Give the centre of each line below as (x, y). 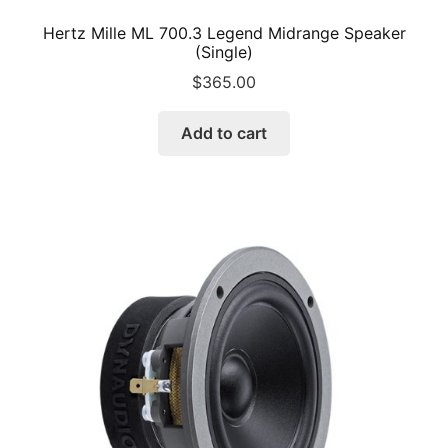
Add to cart (224, 133)
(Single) (224, 51)
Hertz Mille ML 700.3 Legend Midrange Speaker (224, 32)
